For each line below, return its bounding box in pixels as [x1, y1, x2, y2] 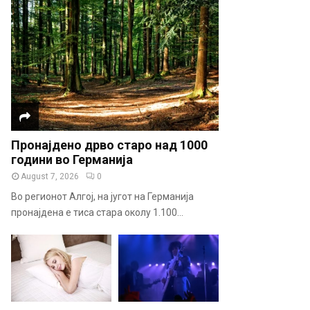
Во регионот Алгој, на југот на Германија [11, 190, 194, 202]
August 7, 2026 [21, 171, 79, 181]
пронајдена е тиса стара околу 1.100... [11, 206, 183, 218]
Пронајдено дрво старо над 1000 [11, 137, 208, 152]
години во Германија [11, 152, 133, 167]
